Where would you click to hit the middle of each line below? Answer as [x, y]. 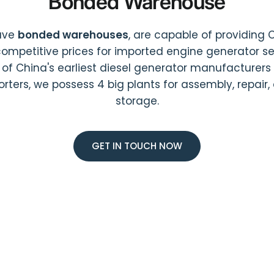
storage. [137, 101]
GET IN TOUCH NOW [137, 146]
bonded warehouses [73, 35]
